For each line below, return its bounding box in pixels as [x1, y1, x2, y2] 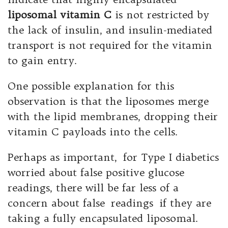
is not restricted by [111, 8, 209, 21]
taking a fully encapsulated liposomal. [8, 212, 198, 225]
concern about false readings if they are [8, 196, 211, 210]
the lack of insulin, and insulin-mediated [8, 23, 212, 37]
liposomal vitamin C [8, 8, 111, 21]
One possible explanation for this [8, 79, 174, 93]
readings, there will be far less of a [8, 181, 179, 194]
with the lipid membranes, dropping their [8, 110, 218, 123]
